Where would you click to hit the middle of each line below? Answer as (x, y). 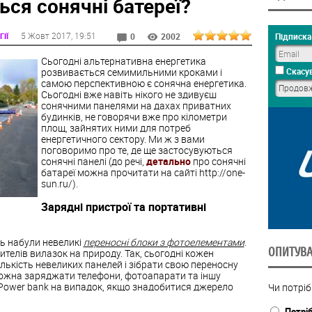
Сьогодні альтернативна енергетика (123, 61)
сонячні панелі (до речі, (93, 161)
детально (168, 161)
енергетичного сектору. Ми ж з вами (123, 139)
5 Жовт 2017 (46, 35)
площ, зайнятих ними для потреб (116, 127)
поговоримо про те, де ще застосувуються (136, 150)
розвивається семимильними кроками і (131, 72)
